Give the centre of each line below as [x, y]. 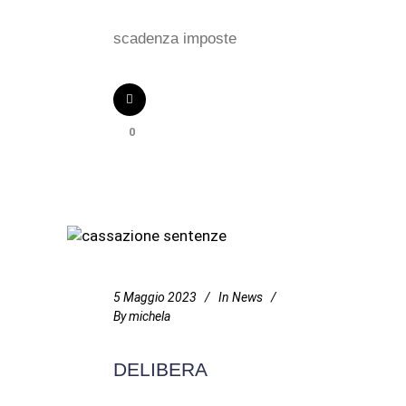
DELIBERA [160, 369]
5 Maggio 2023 [155, 297]
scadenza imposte [175, 39]
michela [150, 316]
